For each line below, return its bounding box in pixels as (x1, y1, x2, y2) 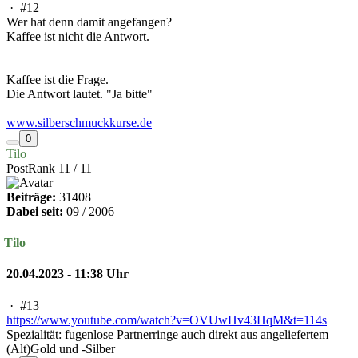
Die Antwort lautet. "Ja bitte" (6, 86, 153, 101)
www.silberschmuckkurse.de (6, 115, 152, 129)
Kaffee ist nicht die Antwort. (6, 29, 149, 43)
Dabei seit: (6, 204, 63, 218)
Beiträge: (6, 189, 56, 204)
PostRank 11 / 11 (6, 161, 92, 175)
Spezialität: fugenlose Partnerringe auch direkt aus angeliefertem (6, 327, 328, 341)
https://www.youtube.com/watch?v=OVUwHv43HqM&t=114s (6, 312, 327, 327)
